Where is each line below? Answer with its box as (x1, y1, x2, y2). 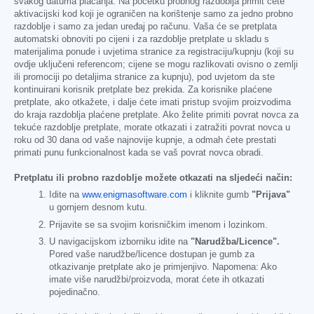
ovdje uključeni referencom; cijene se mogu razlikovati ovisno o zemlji (14, 60, 298, 70)
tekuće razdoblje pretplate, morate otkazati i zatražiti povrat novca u (14, 123, 290, 133)
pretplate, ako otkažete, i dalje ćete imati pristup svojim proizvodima (14, 97, 291, 108)
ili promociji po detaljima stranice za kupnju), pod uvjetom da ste (14, 72, 275, 83)
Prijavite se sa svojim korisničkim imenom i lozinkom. (49, 219, 268, 230)
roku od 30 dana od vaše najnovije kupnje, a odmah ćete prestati (14, 135, 276, 146)
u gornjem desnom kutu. (49, 203, 147, 213)
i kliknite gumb (187, 190, 252, 200)
